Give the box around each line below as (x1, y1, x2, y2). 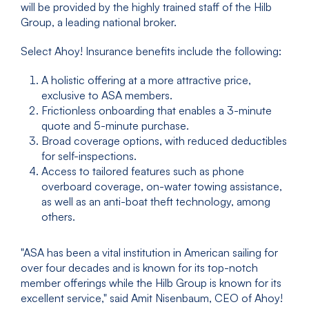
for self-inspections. (41, 149, 137, 163)
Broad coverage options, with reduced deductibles (41, 134, 287, 148)
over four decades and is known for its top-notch (21, 261, 258, 275)
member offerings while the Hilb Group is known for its (21, 276, 281, 290)
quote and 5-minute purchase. (41, 119, 189, 132)
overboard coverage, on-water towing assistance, (41, 179, 282, 193)
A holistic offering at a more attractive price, (41, 73, 251, 87)
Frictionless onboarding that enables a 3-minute (41, 103, 272, 117)
